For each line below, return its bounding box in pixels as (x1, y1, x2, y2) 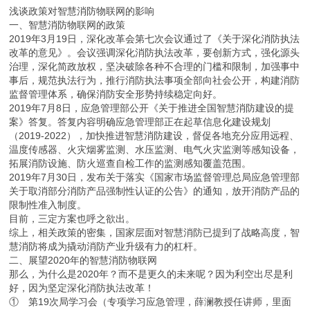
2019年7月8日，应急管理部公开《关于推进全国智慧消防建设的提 (9, 102, 295, 114)
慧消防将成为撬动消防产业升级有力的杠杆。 (9, 241, 203, 253)
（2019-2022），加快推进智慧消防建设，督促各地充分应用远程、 (9, 130, 300, 142)
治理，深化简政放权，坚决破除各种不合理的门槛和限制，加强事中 (9, 61, 300, 73)
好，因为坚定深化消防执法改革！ (9, 282, 155, 294)
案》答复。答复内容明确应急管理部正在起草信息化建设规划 (9, 116, 271, 128)
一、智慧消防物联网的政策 (9, 19, 126, 31)
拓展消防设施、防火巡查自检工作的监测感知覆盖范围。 (9, 158, 252, 170)
